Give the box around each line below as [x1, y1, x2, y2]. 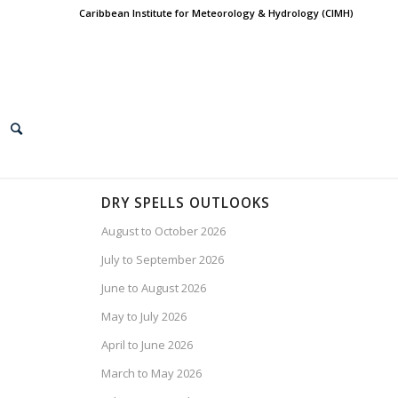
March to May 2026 [101, 365, 203, 381]
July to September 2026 [101, 251, 225, 267]
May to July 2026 [101, 308, 187, 324]
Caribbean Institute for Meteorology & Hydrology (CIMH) [79, 6, 354, 20]
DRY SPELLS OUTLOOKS [101, 194, 271, 212]
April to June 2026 [101, 337, 194, 353]
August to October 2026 [101, 223, 227, 239]
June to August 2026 [101, 280, 207, 296]
